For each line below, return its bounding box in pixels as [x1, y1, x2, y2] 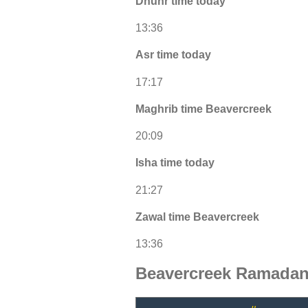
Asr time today [135, 49, 211, 61]
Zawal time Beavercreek [135, 210, 259, 223]
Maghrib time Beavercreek [135, 102, 272, 115]
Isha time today [135, 157, 214, 169]
